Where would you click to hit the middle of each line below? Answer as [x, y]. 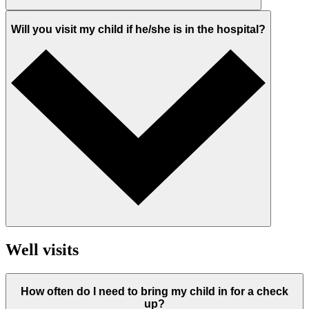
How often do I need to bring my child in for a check [154, 292]
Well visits [42, 249]
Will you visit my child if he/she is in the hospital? [138, 30]
